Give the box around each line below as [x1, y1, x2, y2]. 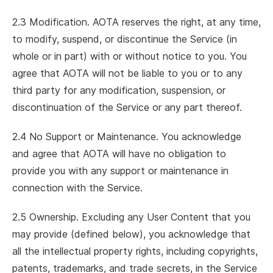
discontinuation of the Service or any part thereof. [12, 101, 242, 113]
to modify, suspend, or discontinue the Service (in [12, 33, 237, 45]
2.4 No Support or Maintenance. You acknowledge [12, 130, 241, 143]
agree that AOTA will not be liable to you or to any [12, 67, 243, 79]
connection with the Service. [12, 182, 143, 194]
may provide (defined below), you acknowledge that [12, 228, 250, 240]
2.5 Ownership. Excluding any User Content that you [12, 211, 250, 223]
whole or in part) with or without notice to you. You [12, 50, 247, 62]
